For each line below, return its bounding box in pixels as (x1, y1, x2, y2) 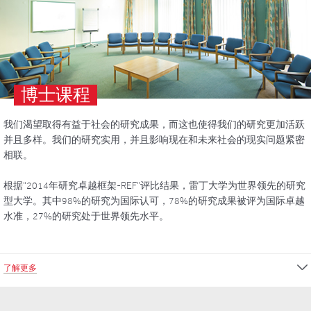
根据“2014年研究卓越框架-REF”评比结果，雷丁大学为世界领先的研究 (3, 179, 305, 192)
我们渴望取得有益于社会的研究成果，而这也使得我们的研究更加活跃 (3, 118, 305, 131)
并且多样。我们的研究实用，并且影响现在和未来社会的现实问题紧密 (3, 133, 305, 146)
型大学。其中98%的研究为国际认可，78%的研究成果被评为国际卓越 (3, 194, 305, 207)
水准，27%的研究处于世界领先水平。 (3, 210, 169, 222)
